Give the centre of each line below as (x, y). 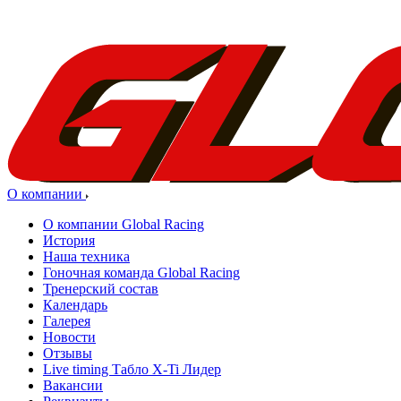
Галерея (67, 320)
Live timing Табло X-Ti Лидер (132, 369)
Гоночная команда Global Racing (141, 272)
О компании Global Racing (124, 224)
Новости (69, 337)
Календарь (75, 304)
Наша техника (86, 256)
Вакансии (73, 385)
